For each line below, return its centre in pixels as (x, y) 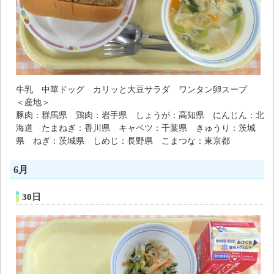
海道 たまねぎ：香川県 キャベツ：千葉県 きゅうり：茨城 (136, 128)
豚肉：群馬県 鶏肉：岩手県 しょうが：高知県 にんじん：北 (140, 115)
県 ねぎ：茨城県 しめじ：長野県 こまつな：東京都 (123, 141)
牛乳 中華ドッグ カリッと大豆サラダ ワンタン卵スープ (131, 90)
